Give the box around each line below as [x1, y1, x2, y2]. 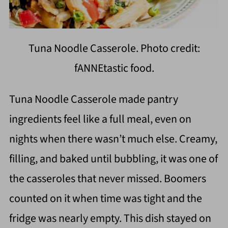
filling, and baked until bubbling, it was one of [9, 151, 218, 167]
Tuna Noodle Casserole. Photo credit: [28, 40, 200, 57]
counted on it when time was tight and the [9, 190, 202, 207]
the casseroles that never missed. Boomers [9, 170, 206, 187]
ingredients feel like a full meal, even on [9, 111, 191, 128]
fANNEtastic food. [74, 60, 154, 77]
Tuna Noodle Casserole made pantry [9, 91, 178, 108]
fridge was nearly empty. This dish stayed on [9, 210, 211, 227]
